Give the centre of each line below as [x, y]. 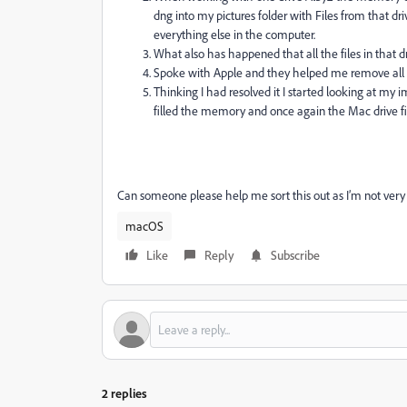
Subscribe [295, 255]
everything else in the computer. [234, 34]
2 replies [124, 393]
